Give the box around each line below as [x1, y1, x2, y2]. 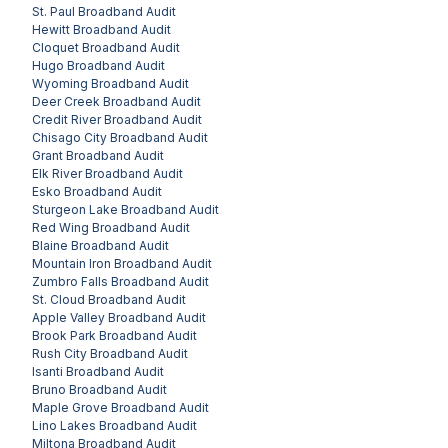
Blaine [32, 237, 68, 253]
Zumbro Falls [32, 273, 108, 289]
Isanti [32, 363, 63, 379]
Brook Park [32, 327, 96, 343]
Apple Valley [32, 309, 105, 325]
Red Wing [32, 219, 89, 235]
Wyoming [32, 75, 88, 91]
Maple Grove [32, 399, 108, 415]
